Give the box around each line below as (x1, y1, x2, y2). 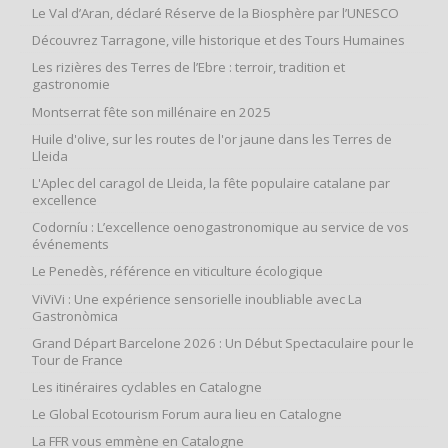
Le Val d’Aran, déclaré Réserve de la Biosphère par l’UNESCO (32, 4, 399, 23)
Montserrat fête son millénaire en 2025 (32, 102, 271, 121)
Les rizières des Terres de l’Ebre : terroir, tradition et (32, 58, 345, 77)
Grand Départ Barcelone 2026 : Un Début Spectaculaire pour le (32, 333, 414, 352)
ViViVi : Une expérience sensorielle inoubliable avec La (32, 289, 362, 308)
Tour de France (32, 350, 123, 369)
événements (32, 235, 109, 254)
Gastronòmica (32, 306, 118, 325)
